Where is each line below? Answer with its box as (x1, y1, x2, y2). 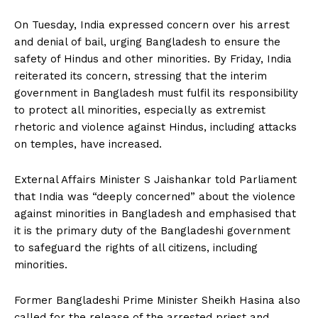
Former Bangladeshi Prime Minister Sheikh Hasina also (14, 293, 300, 307)
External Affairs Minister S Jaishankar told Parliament (14, 172, 297, 186)
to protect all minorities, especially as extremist (14, 103, 265, 116)
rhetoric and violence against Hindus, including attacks (14, 120, 297, 133)
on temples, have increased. (14, 137, 162, 150)
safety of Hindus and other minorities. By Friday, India (14, 52, 292, 65)
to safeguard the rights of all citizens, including (14, 241, 258, 254)
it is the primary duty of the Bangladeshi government (14, 224, 290, 237)
